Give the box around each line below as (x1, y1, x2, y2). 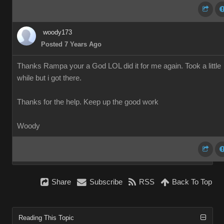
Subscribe (89, 178, 122, 186)
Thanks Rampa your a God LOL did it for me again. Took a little (17, 62, 221, 70)
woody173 (43, 28, 72, 36)
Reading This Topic (18, 214, 74, 221)
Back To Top (172, 178, 212, 186)
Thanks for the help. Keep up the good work (17, 98, 158, 106)
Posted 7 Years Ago (41, 40, 101, 48)
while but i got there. (17, 74, 81, 82)
